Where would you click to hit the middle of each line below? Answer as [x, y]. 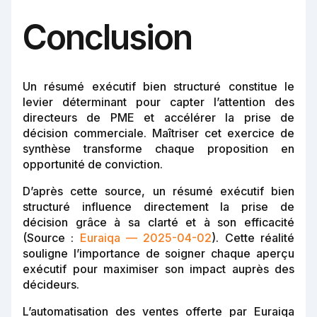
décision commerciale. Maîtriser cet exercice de [158, 133]
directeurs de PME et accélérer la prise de [158, 118]
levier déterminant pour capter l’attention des [158, 102]
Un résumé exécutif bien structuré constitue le [158, 87]
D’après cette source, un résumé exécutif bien [158, 191]
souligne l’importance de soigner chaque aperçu [158, 254]
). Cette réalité [253, 238]
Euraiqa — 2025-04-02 [146, 238]
